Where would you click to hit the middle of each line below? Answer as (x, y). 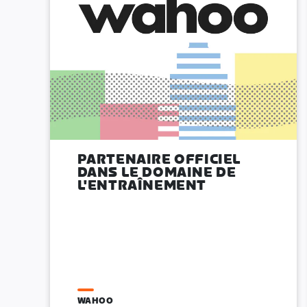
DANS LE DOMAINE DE (157, 173)
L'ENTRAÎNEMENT (142, 186)
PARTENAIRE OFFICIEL (159, 160)
